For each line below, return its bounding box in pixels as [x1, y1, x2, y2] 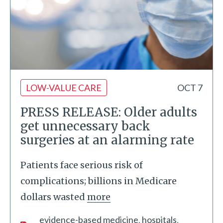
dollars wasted [20, 191, 85, 203]
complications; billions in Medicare [20, 175, 177, 187]
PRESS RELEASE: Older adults [20, 105, 197, 120]
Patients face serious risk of [20, 159, 143, 171]
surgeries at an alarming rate [20, 132, 194, 148]
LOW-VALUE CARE [26, 82, 102, 93]
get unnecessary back [20, 118, 150, 134]
